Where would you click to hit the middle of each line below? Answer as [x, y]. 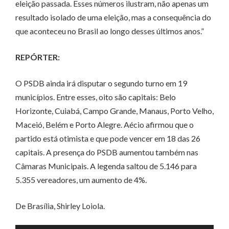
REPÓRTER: [38, 57]
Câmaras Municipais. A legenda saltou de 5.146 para [106, 166]
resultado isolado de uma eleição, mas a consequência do [113, 17]
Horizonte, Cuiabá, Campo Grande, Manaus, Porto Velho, [114, 111]
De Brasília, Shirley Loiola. [60, 206]
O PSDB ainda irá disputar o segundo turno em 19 [101, 83]
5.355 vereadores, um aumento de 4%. [81, 180]
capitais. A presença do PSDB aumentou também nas [107, 152]
